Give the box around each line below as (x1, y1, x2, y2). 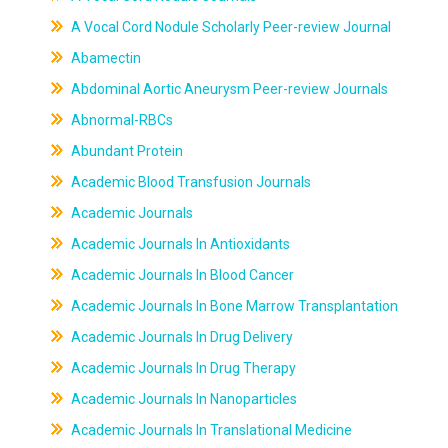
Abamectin (67, 50, 141, 66)
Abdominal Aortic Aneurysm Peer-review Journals (67, 81, 388, 97)
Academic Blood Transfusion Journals (67, 174, 311, 190)
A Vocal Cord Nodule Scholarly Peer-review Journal (67, 19, 391, 35)
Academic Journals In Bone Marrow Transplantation (67, 298, 398, 314)
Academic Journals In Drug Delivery (67, 329, 293, 345)
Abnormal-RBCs (67, 112, 173, 128)
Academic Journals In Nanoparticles (67, 391, 297, 407)
